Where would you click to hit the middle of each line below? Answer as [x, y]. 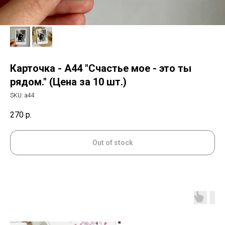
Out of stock [113, 143]
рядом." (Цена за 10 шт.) [68, 82]
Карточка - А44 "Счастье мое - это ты [101, 68]
